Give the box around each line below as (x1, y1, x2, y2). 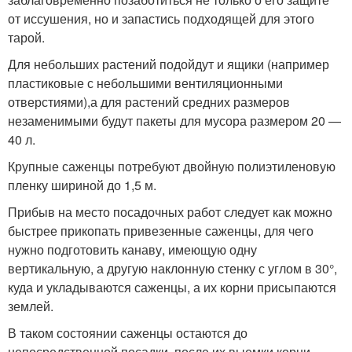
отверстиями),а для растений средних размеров (8, 92, 290, 111)
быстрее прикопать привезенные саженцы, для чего (8, 221, 313, 240)
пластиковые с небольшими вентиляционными (8, 73, 283, 92)
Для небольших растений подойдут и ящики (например (8, 54, 329, 73)
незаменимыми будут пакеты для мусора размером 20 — (8, 111, 341, 130)
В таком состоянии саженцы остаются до (8, 323, 247, 342)
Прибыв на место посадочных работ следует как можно (8, 202, 332, 221)
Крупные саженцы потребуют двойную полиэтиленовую (8, 156, 335, 175)
